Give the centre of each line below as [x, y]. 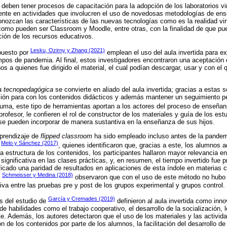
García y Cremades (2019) [82, 198]
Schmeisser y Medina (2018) [37, 175]
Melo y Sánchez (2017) [30, 143]
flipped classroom [66, 136]
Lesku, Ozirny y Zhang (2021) [68, 50]
